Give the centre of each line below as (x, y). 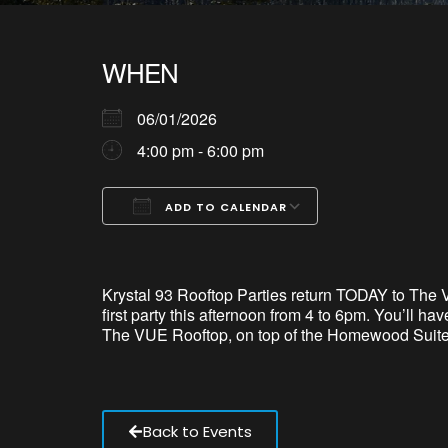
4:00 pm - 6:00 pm (200, 150)
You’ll (394, 314)
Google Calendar (247, 242)
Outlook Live (377, 242)
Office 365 (320, 242)
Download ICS (189, 242)
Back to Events (197, 431)
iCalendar (270, 242)
